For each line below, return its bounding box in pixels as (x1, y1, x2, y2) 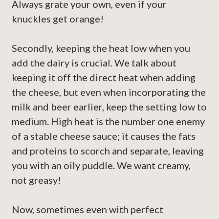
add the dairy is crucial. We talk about (12, 57, 176, 69)
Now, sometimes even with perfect (12, 203, 163, 216)
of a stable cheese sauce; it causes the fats (12, 130, 196, 142)
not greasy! (12, 174, 61, 186)
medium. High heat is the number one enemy (12, 115, 205, 128)
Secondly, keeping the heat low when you (12, 42, 190, 54)
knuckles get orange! (12, 13, 104, 25)
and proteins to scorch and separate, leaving (12, 145, 204, 157)
